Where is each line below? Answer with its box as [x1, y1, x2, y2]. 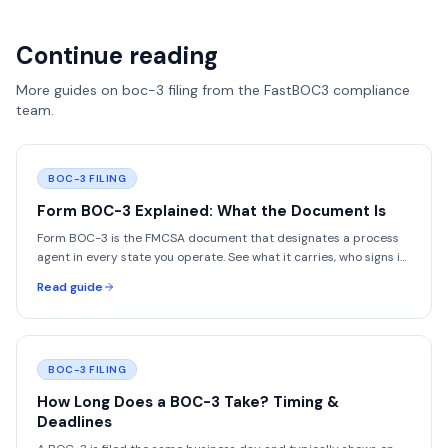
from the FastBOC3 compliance [198, 81, 410, 99]
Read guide [37, 279, 103, 295]
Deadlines [37, 412, 112, 432]
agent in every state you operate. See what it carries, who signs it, [37, 249, 408, 265]
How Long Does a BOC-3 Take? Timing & [37, 392, 339, 412]
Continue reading [16, 40, 218, 71]
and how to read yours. [37, 268, 166, 284]
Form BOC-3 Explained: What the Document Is [37, 201, 386, 221]
